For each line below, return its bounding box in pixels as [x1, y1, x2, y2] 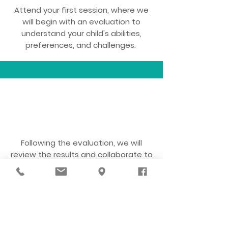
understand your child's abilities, [21, 28, 141, 39]
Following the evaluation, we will [21, 137, 142, 148]
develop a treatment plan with [22, 161, 140, 172]
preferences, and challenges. [25, 40, 138, 50]
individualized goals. [44, 173, 119, 183]
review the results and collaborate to [10, 149, 153, 160]
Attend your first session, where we [14, 5, 149, 15]
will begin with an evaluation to [22, 16, 140, 27]
